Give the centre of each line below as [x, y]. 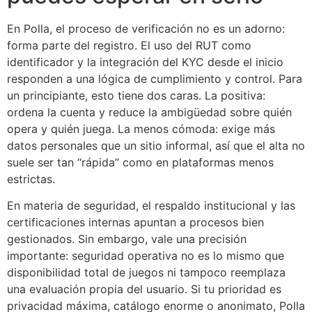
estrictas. [31, 179]
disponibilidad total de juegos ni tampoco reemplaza [146, 273]
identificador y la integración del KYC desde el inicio [145, 62]
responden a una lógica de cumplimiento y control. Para [155, 78]
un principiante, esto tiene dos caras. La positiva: [136, 95]
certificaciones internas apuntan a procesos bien [135, 223]
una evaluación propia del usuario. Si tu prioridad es [144, 289]
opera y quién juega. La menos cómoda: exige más [141, 128]
